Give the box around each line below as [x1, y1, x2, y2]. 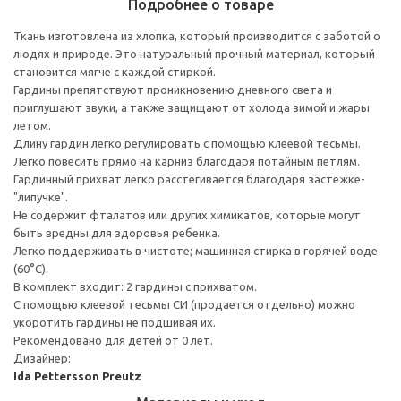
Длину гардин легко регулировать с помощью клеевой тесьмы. [13, 136, 361, 149]
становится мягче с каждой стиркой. [13, 64, 216, 78]
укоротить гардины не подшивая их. [13, 315, 216, 328]
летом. [13, 118, 51, 132]
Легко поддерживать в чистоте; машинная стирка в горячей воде [13, 243, 378, 257]
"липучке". [13, 190, 68, 203]
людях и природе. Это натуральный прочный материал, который [13, 47, 375, 60]
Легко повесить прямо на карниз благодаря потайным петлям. [13, 154, 360, 167]
